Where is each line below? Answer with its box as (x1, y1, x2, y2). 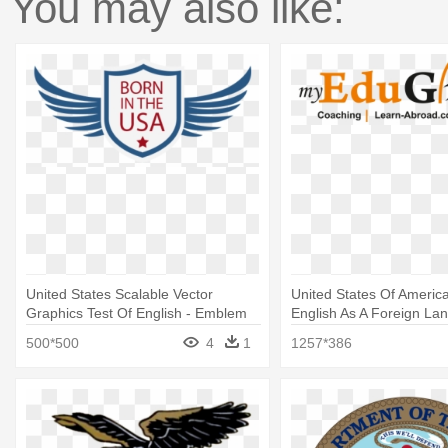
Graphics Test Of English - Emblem (26, 304, 247, 321)
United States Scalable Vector (26, 285, 213, 302)
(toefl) (290, 323, 328, 340)
